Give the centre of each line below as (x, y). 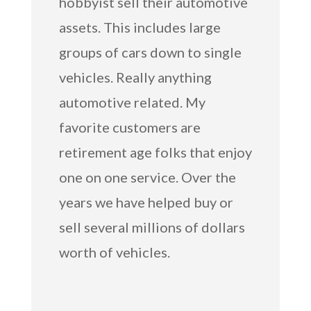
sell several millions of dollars (152, 227)
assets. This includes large (140, 27)
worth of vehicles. (114, 252)
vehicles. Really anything (135, 77)
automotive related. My (132, 102)
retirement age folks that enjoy (155, 152)
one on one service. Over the (147, 177)
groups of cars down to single (150, 52)
